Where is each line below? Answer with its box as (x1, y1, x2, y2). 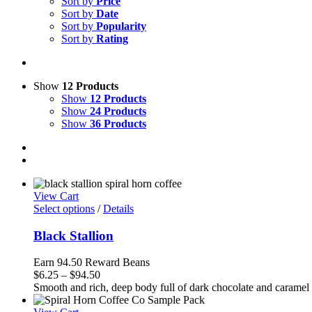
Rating (96, 33, 128, 45)
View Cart (33, 190, 79, 202)
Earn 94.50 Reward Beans (33, 256, 150, 269)
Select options (33, 203, 95, 214)
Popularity (96, 20, 146, 32)
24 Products (90, 105, 146, 117)
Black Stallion (33, 228, 114, 243)
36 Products (90, 118, 146, 130)
